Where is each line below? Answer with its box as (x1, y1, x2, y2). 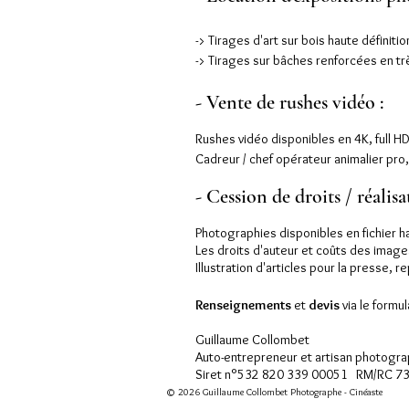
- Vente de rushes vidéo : (195, 90, 383, 115)
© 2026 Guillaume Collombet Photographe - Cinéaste (166, 385, 383, 399)
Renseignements (195, 297, 291, 314)
